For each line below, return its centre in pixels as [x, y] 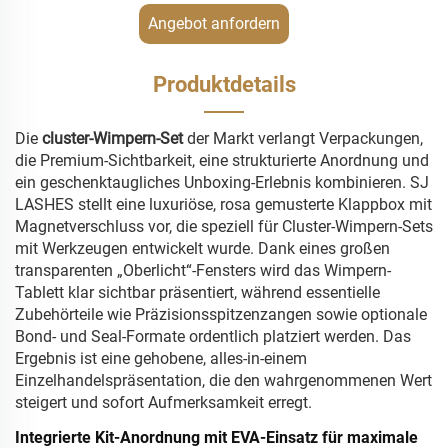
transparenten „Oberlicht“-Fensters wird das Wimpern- [203, 271]
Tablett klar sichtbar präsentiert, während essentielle [197, 293]
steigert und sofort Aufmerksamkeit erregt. [163, 403]
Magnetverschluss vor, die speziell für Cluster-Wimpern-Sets [224, 227]
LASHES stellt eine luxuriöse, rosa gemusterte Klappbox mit [223, 205]
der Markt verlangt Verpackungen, [305, 139]
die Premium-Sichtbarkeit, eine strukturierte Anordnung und [222, 161]
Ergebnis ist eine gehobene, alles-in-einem [161, 359]
